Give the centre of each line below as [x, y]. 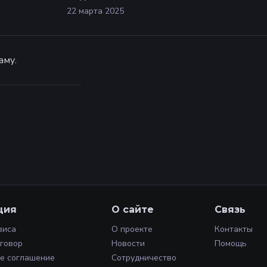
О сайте [133, 209]
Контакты [234, 229]
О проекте [132, 229]
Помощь [231, 243]
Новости [128, 243]
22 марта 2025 [95, 11]
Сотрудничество [144, 258]
